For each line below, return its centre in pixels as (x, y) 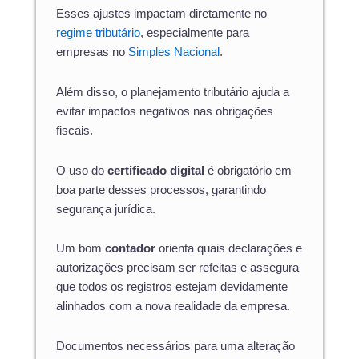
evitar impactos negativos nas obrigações (165, 111)
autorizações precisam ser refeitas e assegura (177, 268)
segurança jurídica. (106, 209)
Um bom (81, 249)
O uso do (82, 170)
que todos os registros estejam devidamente (172, 287)
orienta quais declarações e (229, 249)
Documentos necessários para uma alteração (175, 346)
